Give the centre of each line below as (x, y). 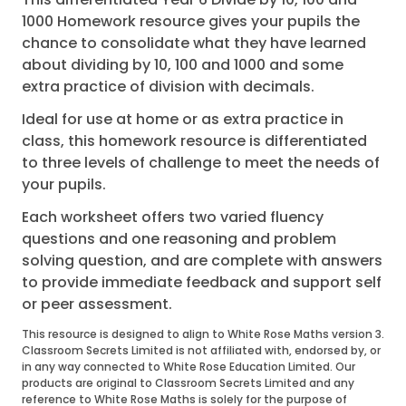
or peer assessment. (97, 304)
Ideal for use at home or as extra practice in (183, 120)
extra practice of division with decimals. (168, 87)
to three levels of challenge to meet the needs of (201, 163)
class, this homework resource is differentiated (194, 141)
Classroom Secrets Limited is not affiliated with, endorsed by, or (201, 351)
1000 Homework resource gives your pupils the (191, 22)
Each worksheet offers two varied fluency (173, 217)
